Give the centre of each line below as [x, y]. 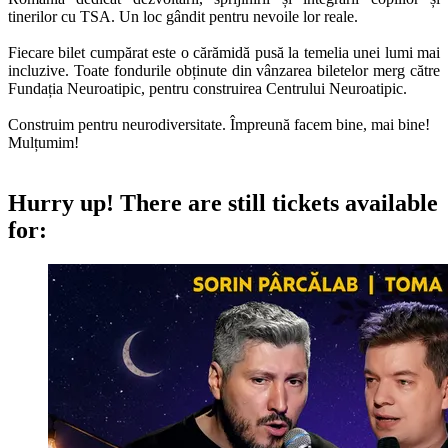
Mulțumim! [43, 142]
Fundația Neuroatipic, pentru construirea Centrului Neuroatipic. [207, 88]
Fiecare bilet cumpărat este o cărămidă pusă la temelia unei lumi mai [224, 52]
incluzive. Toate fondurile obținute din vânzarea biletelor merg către [224, 70]
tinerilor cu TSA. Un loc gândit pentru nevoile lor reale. [183, 16]
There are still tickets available [276, 202]
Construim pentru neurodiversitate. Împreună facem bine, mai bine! [219, 124]
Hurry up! [61, 202]
